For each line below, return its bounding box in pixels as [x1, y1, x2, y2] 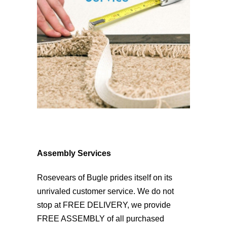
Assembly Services [36, 148, 111, 158]
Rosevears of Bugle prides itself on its [36, 173, 172, 182]
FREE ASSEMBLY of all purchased [36, 214, 164, 223]
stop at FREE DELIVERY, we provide [36, 200, 171, 209]
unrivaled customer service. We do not [36, 186, 174, 196]
